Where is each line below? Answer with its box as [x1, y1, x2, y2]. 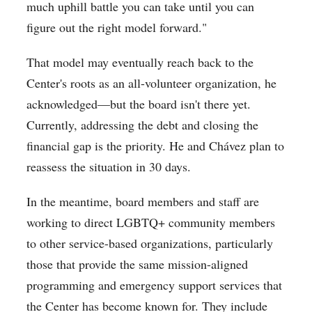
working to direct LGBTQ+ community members [26, 214, 276, 231]
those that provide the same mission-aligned [26, 256, 249, 273]
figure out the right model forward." [26, 19, 208, 36]
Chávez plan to [209, 137, 285, 155]
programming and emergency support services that [26, 276, 283, 294]
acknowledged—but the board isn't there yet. [26, 95, 251, 113]
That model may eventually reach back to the [26, 54, 254, 71]
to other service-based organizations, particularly [26, 235, 274, 252]
